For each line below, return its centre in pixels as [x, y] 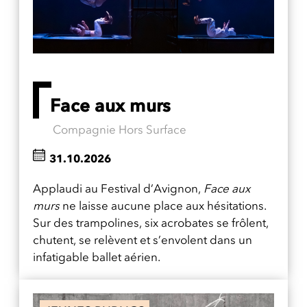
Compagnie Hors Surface [120, 130]
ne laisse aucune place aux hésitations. [163, 206]
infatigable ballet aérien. [97, 257]
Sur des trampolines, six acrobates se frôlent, [151, 223]
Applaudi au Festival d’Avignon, [118, 189]
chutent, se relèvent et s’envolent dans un [143, 240]
